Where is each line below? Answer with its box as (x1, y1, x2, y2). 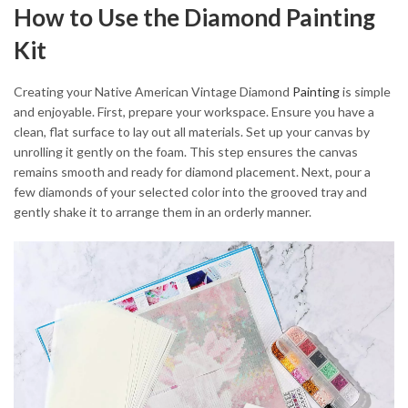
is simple (340, 84, 391, 100)
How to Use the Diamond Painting (14, 2, 375, 32)
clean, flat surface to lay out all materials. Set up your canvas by (14, 124, 370, 140)
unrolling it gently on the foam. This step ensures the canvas (14, 144, 358, 160)
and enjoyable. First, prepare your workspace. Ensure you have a (14, 104, 374, 120)
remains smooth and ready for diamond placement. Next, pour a (14, 164, 371, 180)
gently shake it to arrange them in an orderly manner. (14, 204, 311, 220)
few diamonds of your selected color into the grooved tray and (14, 184, 367, 200)
